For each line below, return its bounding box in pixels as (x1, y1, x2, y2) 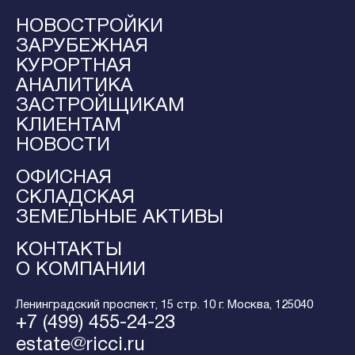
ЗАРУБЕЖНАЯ (16, 37, 148, 55)
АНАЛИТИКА (16, 77, 133, 95)
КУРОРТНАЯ (16, 57, 132, 75)
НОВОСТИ (16, 136, 110, 155)
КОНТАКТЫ (16, 241, 122, 259)
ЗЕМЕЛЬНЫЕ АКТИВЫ (16, 208, 223, 227)
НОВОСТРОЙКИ (16, 17, 163, 36)
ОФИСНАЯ (16, 169, 112, 187)
